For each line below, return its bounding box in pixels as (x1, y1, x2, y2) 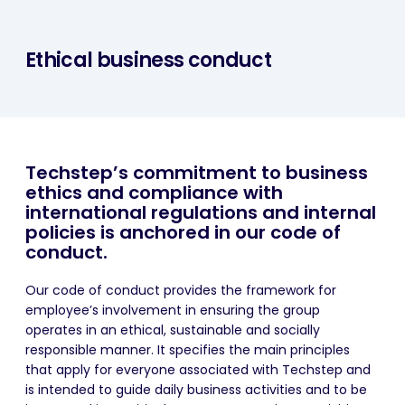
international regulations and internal (25, 199, 376, 225)
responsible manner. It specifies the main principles (25, 340, 350, 359)
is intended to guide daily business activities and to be (25, 380, 367, 399)
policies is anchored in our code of (25, 219, 341, 245)
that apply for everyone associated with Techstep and (25, 360, 371, 379)
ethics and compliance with (25, 179, 283, 205)
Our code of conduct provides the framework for (25, 280, 336, 299)
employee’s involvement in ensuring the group (25, 300, 320, 319)
